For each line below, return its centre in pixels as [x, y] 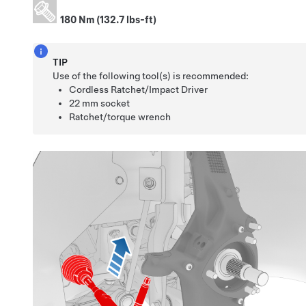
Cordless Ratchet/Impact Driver [139, 89]
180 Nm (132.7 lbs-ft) [108, 19]
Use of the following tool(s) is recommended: [151, 75]
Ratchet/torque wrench [120, 116]
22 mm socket [100, 103]
